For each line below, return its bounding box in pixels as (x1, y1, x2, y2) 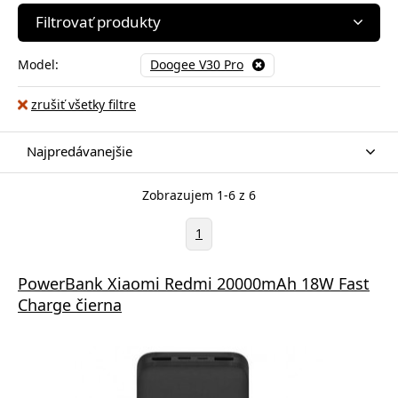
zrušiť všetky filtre (31, 95, 136, 113)
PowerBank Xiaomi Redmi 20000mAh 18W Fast (18, 272, 370, 294)
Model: (18, 55, 59, 73)
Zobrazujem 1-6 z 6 (142, 186, 256, 203)
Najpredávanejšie (27, 141, 132, 160)
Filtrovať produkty (36, 11, 161, 32)
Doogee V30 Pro (150, 56, 243, 73)
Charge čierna (18, 293, 122, 315)
